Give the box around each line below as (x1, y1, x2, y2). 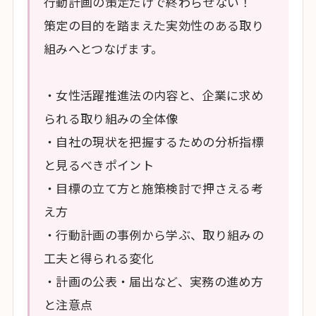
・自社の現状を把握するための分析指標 (44, 132, 265, 150)
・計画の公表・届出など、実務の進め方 (44, 272, 264, 290)
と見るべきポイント (44, 155, 154, 174)
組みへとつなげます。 (44, 39, 164, 57)
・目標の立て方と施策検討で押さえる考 (44, 178, 264, 197)
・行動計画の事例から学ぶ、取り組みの (44, 225, 265, 243)
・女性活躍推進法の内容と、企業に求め (44, 85, 264, 104)
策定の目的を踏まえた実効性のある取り (44, 16, 265, 34)
